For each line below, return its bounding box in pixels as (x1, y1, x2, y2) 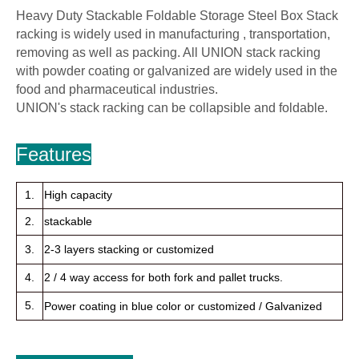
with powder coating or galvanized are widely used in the (16, 63, 337, 78)
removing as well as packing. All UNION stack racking (16, 45, 321, 59)
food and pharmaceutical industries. (16, 82, 218, 96)
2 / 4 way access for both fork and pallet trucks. (44, 270, 283, 284)
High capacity (44, 188, 112, 201)
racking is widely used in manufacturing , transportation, (16, 26, 330, 41)
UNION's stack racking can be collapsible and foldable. (16, 100, 328, 115)
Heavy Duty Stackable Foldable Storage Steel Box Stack (16, 8, 338, 22)
